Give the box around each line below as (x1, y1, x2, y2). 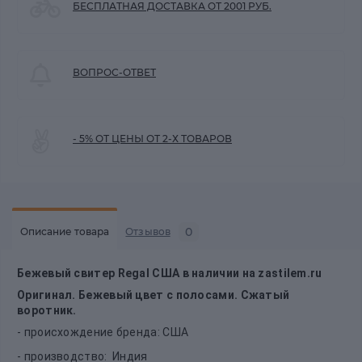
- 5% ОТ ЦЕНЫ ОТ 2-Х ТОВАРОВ (73, 132, 232, 145)
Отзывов (125, 225, 170, 238)
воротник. (17, 303, 77, 317)
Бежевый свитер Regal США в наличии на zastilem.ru (17, 266, 322, 280)
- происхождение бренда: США (17, 325, 189, 339)
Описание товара (20, 225, 110, 238)
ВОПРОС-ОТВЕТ (73, 65, 156, 78)
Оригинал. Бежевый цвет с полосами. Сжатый (17, 288, 290, 301)
